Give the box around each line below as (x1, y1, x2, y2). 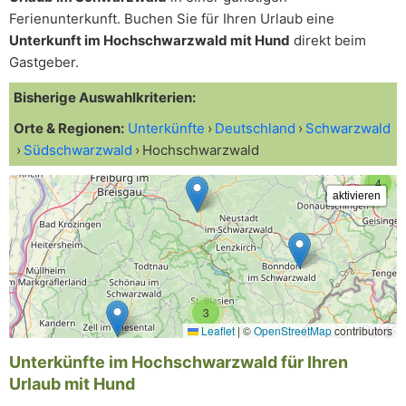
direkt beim (290, 32, 366, 49)
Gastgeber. (9, 53, 79, 71)
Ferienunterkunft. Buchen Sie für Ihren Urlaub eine (9, 10, 334, 27)
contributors (332, 323, 392, 338)
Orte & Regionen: (14, 120, 124, 137)
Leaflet (198, 323, 235, 338)
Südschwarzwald (24, 141, 132, 159)
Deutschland (215, 120, 295, 137)
